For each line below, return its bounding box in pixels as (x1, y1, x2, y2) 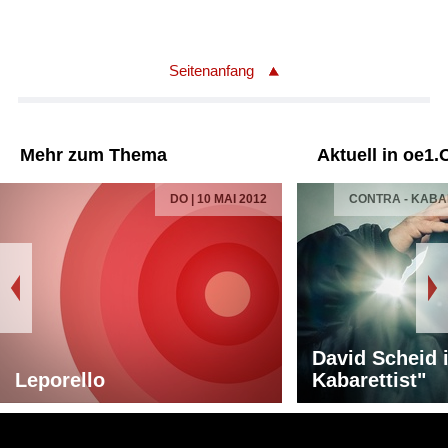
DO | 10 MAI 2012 (170, 192, 267, 207)
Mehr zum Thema (20, 145, 167, 166)
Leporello (15, 369, 105, 392)
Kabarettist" (312, 369, 426, 392)
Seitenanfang (169, 62, 254, 80)
